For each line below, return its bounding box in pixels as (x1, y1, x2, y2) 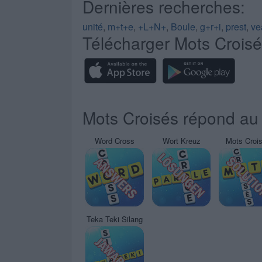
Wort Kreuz (162, 135, 201, 146)
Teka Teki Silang (87, 213, 143, 225)
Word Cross (95, 135, 135, 146)
